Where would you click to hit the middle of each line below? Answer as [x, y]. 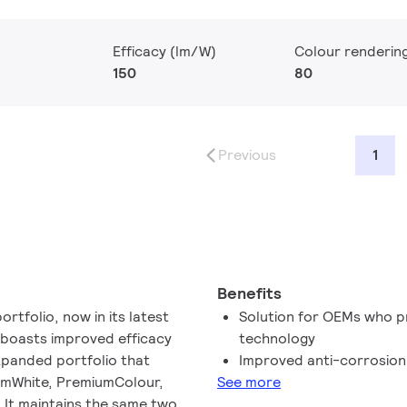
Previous [247, 155]
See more [249, 382]
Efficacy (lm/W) [164, 51]
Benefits [250, 293]
